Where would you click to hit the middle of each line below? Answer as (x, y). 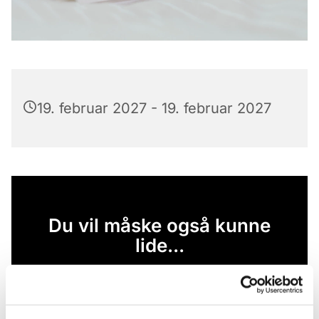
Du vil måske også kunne (159, 225)
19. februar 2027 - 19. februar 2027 (154, 108)
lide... (159, 245)
